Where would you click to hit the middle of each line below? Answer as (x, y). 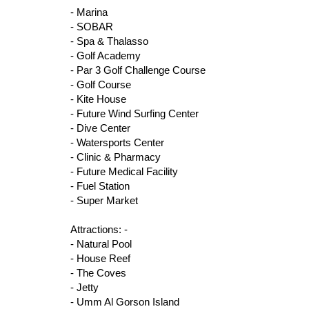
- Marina (89, 12)
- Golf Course (101, 84)
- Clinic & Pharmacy (116, 157)
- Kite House (98, 99)
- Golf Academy (106, 56)
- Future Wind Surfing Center (134, 113)
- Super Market (104, 200)
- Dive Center (100, 128)
